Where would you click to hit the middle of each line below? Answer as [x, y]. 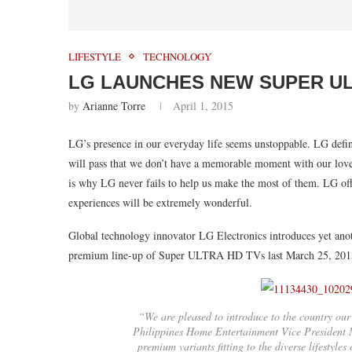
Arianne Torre [114, 105]
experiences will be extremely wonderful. [160, 202]
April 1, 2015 [203, 105]
